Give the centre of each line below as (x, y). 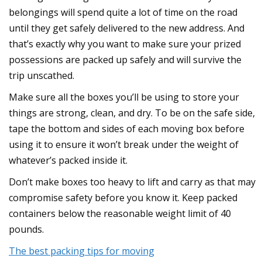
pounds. (26, 229)
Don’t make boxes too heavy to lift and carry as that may (132, 182)
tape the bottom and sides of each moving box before (127, 128)
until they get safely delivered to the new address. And (127, 28)
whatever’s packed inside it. (68, 160)
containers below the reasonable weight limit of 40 (120, 213)
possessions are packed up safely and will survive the (125, 59)
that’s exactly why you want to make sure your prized (125, 44)
